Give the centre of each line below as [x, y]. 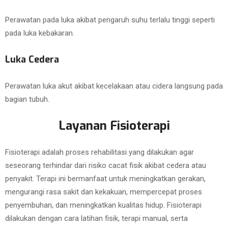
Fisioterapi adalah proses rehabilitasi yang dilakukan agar [99, 152]
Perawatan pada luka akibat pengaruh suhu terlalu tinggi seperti [110, 20]
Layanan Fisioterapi [114, 126]
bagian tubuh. [27, 99]
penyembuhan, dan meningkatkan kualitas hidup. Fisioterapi [103, 205]
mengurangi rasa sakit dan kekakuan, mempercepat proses [104, 192]
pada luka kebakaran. [40, 33]
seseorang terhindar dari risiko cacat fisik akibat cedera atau [106, 165]
